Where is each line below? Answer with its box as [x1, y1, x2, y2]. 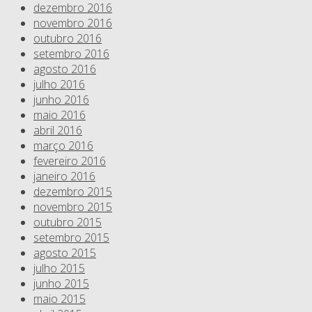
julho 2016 [33, 77, 85, 93]
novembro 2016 [33, 15, 112, 31]
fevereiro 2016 [33, 153, 106, 169]
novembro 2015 [33, 199, 112, 215]
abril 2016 [33, 123, 82, 139]
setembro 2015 [33, 230, 109, 246]
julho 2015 [33, 260, 85, 276]
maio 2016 [33, 107, 86, 123]
